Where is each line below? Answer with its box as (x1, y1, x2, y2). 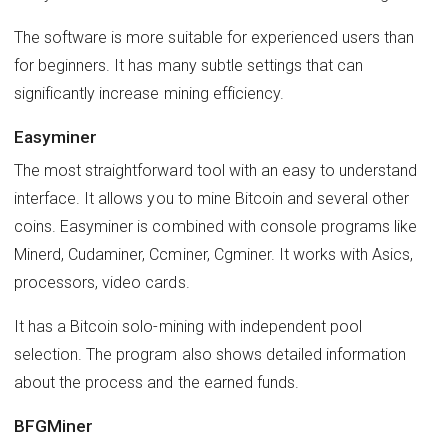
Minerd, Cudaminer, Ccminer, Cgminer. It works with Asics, (14, 244, 414, 264)
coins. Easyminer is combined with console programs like (14, 216, 418, 236)
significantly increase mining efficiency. (14, 83, 284, 103)
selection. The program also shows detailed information (14, 344, 407, 364)
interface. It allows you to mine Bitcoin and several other (14, 188, 410, 208)
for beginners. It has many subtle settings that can (14, 55, 364, 75)
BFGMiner (14, 416, 94, 437)
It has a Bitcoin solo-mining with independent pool (14, 316, 363, 336)
